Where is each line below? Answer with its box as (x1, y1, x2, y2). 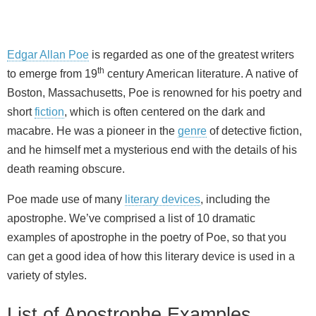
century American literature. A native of (104, 68, 298, 80)
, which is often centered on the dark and (64, 106, 265, 119)
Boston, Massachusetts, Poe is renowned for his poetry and (7, 87, 302, 99)
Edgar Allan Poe (7, 49, 89, 61)
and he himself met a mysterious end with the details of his (7, 144, 297, 157)
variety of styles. (7, 269, 87, 282)
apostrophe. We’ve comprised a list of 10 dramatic (7, 212, 255, 225)
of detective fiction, (207, 125, 302, 138)
